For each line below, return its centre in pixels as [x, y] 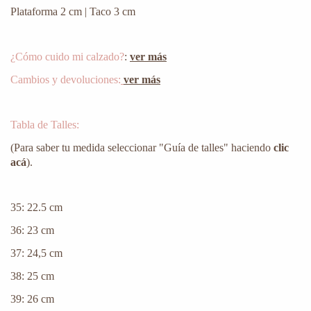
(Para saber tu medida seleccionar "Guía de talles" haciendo [142, 148]
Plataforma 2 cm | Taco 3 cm [73, 12]
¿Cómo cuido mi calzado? [67, 57]
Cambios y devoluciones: [66, 80]
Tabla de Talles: [45, 125]
